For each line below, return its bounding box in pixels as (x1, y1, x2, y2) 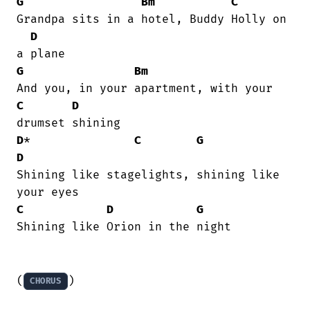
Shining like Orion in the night (17, 220, 231, 235)
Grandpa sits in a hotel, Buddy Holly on (17, 12, 286, 27)
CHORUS (30, 276, 62, 287)
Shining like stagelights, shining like (17, 168, 280, 183)
